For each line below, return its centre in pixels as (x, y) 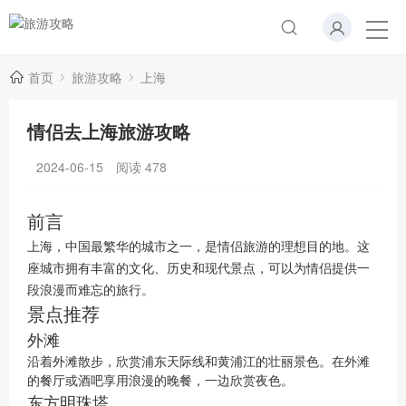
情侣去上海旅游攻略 (109, 131)
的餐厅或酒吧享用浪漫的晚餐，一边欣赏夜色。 (160, 380)
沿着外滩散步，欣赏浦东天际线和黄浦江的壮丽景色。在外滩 (198, 361)
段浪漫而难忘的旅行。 (91, 289)
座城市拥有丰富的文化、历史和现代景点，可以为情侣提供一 (198, 267)
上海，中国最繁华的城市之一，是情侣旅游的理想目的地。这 (198, 246)
